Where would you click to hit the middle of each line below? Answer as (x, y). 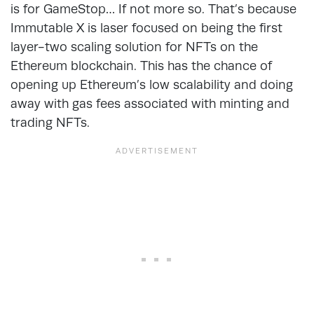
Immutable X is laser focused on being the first (146, 27)
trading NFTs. (50, 122)
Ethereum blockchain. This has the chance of (141, 65)
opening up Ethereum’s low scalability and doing (152, 84)
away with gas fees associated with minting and (150, 103)
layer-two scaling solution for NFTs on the (134, 46)
